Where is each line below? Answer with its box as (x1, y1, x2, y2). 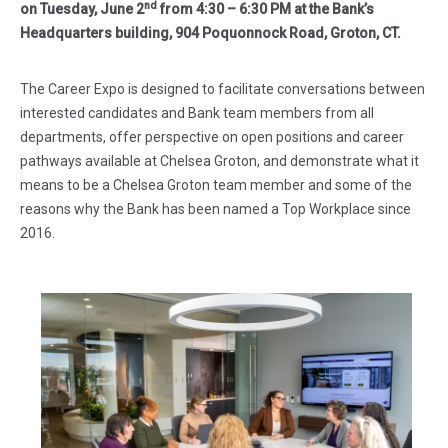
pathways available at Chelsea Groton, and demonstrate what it (20, 153, 419, 169)
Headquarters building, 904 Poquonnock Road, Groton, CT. (20, 25, 401, 41)
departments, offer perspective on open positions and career (20, 129, 404, 145)
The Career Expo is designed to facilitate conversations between (20, 81, 425, 97)
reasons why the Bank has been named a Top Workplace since (20, 201, 411, 217)
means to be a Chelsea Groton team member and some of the (20, 177, 412, 193)
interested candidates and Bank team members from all (20, 105, 374, 121)
